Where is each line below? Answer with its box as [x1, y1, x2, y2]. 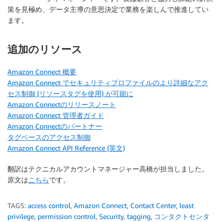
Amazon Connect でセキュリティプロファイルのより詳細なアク [7, 78, 208, 87]
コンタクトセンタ [154, 212, 210, 221]
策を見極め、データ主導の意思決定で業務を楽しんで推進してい [7, 4, 209, 13]
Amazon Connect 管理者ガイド [7, 111, 104, 119]
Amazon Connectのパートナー [7, 121, 102, 130]
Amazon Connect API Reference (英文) [7, 143, 125, 152]
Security [99, 212, 123, 221]
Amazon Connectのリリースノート [7, 100, 116, 109]
